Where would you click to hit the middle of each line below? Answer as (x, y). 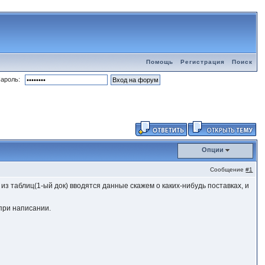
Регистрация (202, 62)
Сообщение (228, 169)
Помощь (159, 62)
